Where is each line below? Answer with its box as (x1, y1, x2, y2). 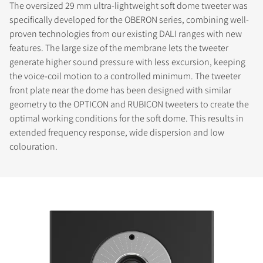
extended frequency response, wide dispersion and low (9, 126, 224, 139)
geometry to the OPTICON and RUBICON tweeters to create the (9, 97, 249, 110)
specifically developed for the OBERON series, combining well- (9, 13, 249, 26)
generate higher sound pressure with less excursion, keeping (9, 55, 245, 68)
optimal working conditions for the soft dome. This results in (9, 112, 244, 124)
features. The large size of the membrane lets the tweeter (9, 41, 228, 54)
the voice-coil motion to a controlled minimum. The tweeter (9, 69, 241, 82)
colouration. (9, 140, 58, 153)
